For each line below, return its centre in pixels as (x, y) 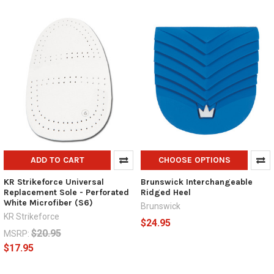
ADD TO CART (57, 160)
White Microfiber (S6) (48, 202)
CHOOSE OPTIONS (194, 160)
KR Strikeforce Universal (54, 182)
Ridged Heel (165, 192)
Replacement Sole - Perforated (66, 192)
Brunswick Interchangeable (196, 182)
